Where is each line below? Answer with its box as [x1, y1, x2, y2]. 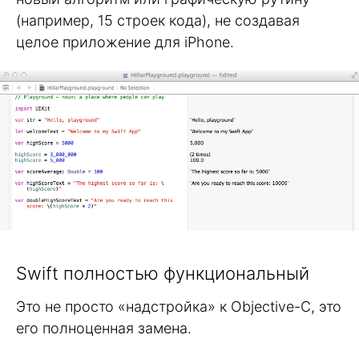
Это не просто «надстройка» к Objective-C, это [16, 297, 341, 315]
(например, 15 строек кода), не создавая [16, 11, 300, 29]
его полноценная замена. [16, 319, 192, 337]
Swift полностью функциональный [16, 262, 309, 284]
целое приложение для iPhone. [16, 33, 234, 50]
